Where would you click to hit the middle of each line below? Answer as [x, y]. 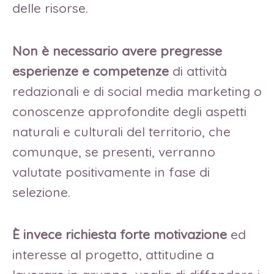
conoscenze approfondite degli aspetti [129, 111]
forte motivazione [173, 235]
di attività [198, 71]
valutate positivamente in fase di [111, 172]
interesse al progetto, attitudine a [113, 255]
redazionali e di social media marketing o [137, 91]
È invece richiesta [64, 235]
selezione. [45, 192]
